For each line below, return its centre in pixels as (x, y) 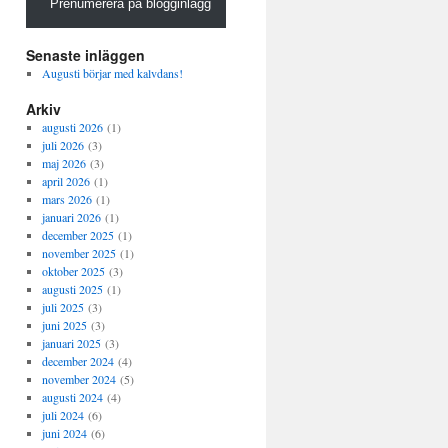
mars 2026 (66, 199)
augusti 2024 (72, 397)
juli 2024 (62, 415)
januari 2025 (71, 343)
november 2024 (78, 379)
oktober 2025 (73, 271)
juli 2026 (62, 145)
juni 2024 (64, 433)
